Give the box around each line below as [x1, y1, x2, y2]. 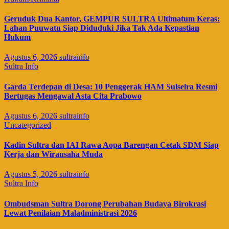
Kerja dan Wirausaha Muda [4, 150, 103, 159]
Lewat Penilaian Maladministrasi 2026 [4, 208, 137, 217]
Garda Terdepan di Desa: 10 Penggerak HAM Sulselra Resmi [4, 82, 217, 91]
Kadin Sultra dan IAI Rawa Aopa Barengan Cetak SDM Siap [4, 141, 219, 150]
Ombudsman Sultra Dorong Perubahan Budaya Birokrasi [4, 199, 206, 208]
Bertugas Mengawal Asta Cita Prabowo [4, 91, 142, 100]
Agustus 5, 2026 [4, 170, 59, 179]
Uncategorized [4, 120, 51, 129]
